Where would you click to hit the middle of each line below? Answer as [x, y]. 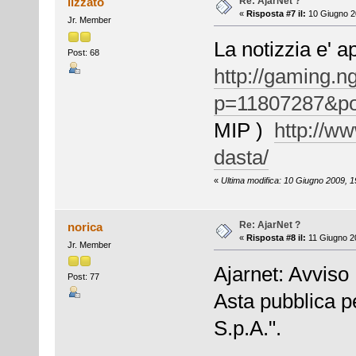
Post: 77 [83, 276]
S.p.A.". [247, 328]
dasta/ [241, 158]
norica [85, 226]
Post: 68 [83, 52]
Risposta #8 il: [276, 237]
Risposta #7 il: [276, 13]
